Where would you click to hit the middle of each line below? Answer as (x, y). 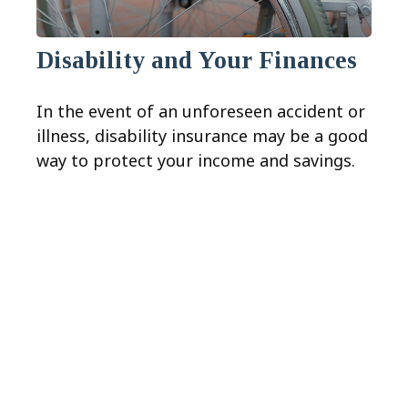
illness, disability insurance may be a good (202, 136)
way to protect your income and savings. (196, 161)
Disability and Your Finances (197, 61)
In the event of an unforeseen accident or (201, 112)
